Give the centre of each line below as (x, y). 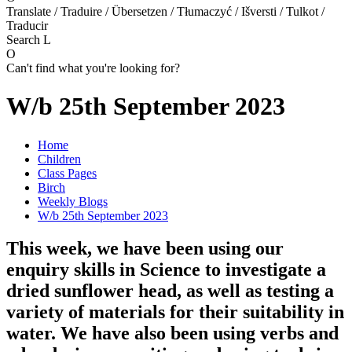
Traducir (27, 25)
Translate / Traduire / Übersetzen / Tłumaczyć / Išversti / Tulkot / (165, 11)
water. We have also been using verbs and (172, 334)
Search (25, 39)
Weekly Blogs (73, 201)
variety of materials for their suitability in (175, 312)
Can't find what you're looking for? (93, 68)
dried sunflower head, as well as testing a (170, 291)
